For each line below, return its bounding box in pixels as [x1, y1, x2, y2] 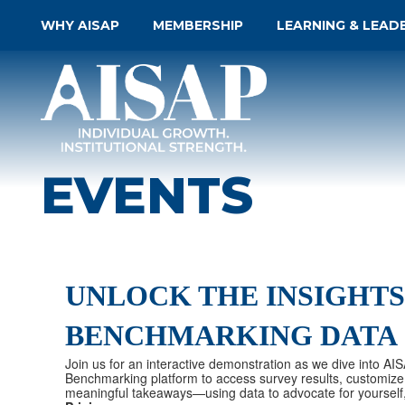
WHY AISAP [41, 17, 119, 33]
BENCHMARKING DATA [65, 320, 398, 352]
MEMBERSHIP [152, 17, 243, 33]
